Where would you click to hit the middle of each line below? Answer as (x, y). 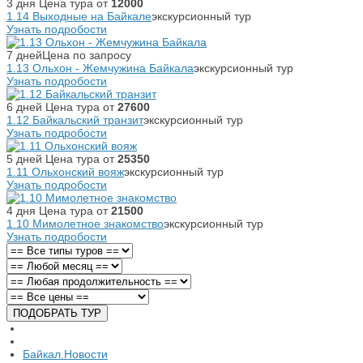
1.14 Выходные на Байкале (79, 16)
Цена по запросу (87, 55)
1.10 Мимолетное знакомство (85, 224)
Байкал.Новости (65, 354)
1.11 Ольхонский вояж (65, 172)
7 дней (24, 55)
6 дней (24, 107)
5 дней (24, 159)
